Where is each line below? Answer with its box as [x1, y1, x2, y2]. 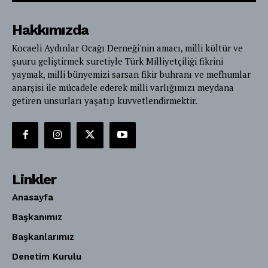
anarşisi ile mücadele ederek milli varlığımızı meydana [12, 81, 234, 93]
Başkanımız [12, 211, 62, 223]
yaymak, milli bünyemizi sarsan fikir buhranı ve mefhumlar [12, 68, 251, 80]
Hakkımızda [12, 21, 89, 38]
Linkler [12, 170, 56, 188]
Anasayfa [12, 191, 53, 203]
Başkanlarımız [12, 231, 74, 242]
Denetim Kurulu [12, 251, 81, 262]
